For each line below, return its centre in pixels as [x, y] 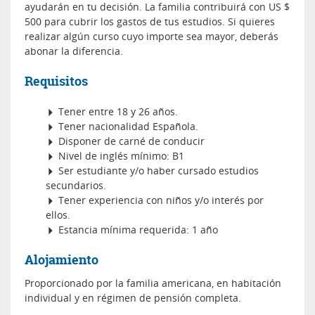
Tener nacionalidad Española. [127, 126]
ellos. [58, 214]
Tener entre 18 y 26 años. [117, 111]
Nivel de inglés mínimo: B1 [120, 155]
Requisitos [56, 81]
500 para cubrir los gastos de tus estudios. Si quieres [150, 21]
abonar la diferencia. [74, 51]
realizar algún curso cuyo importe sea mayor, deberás [152, 36]
